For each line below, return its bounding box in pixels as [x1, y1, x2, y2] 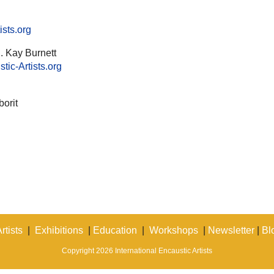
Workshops [149, 225, 198, 235]
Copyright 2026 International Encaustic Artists [62, 246, 212, 255]
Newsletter [208, 225, 254, 235]
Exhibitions [35, 225, 83, 235]
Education [93, 225, 137, 235]
